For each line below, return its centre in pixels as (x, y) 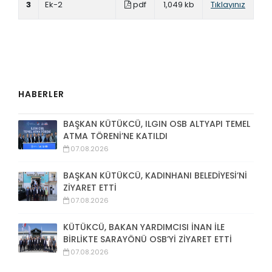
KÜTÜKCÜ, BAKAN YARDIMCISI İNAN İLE (144, 227)
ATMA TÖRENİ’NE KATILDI (115, 136)
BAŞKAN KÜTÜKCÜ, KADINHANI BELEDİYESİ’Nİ (155, 175)
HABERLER (41, 94)
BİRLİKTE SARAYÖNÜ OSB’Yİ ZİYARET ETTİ (148, 239)
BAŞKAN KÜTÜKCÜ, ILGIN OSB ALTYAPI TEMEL (157, 124)
